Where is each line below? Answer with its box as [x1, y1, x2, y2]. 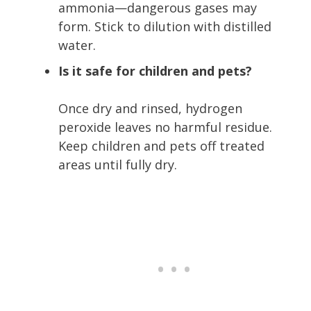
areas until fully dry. [58, 155, 177, 173]
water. [58, 36, 96, 53]
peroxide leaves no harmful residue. [58, 118, 272, 135]
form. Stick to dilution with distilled [58, 17, 271, 35]
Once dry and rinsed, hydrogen [58, 99, 242, 117]
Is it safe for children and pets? [58, 62, 252, 79]
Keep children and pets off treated [58, 137, 264, 154]
